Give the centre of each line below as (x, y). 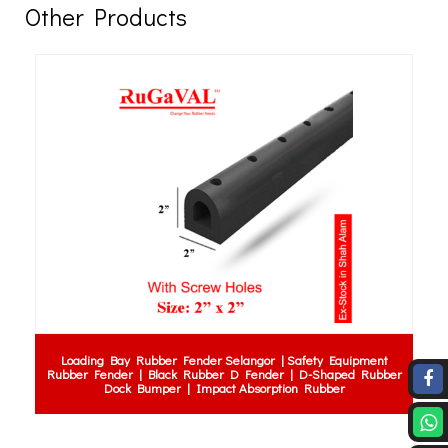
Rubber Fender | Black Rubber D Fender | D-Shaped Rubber (224, 373)
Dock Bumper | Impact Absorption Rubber (224, 387)
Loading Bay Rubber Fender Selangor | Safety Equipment (224, 359)
